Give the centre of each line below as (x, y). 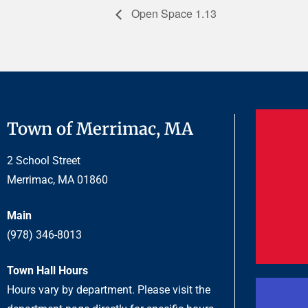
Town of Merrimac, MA (100, 129)
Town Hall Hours (47, 271)
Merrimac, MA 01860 (57, 180)
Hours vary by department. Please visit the (109, 290)
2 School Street (44, 161)
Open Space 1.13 (173, 13)
